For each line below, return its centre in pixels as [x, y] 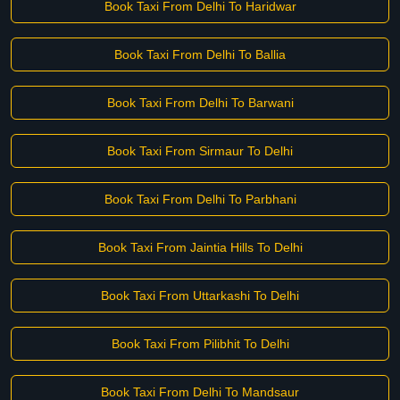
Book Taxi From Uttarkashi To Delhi [200, 296]
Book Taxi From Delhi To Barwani [200, 103]
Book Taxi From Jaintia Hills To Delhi [200, 247]
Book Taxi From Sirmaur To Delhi [200, 151]
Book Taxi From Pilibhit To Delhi [200, 344]
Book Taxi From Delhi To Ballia [200, 54]
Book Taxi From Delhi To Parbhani [200, 199]
